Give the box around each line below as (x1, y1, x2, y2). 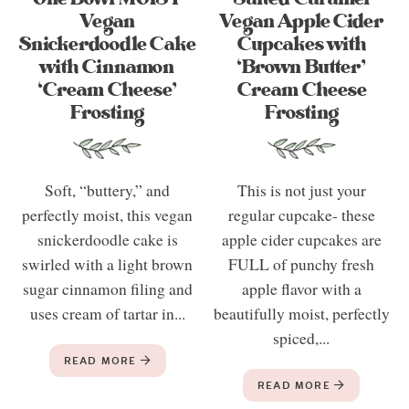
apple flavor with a (241, 278, 362, 299)
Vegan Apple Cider (219, 6, 384, 36)
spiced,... (273, 327, 330, 349)
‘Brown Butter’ (236, 52, 367, 81)
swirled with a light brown (22, 253, 194, 275)
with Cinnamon (40, 52, 175, 81)
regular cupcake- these (227, 204, 375, 225)
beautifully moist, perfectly (213, 302, 390, 324)
